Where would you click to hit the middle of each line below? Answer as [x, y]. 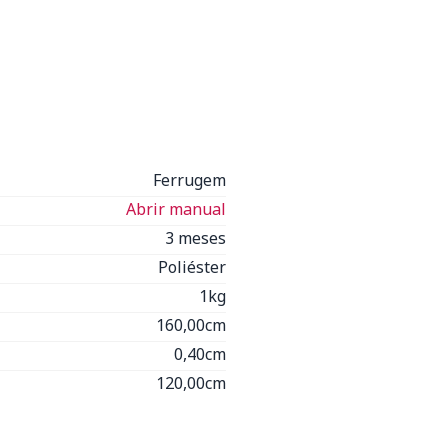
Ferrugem [189, 180]
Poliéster [192, 267]
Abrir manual [176, 209]
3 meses [195, 238]
